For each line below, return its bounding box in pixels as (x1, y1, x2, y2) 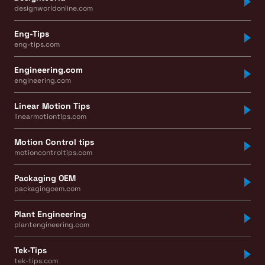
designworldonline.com (14, 3, 93, 13)
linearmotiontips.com (14, 111, 86, 121)
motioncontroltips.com (14, 147, 92, 157)
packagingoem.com (14, 183, 80, 193)
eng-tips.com (14, 39, 60, 49)
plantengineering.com (14, 219, 89, 230)
